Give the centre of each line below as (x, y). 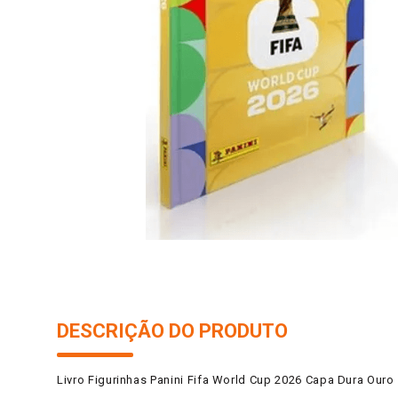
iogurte (314, 10)
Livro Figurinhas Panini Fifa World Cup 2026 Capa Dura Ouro (226, 380)
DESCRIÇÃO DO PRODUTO (172, 331)
